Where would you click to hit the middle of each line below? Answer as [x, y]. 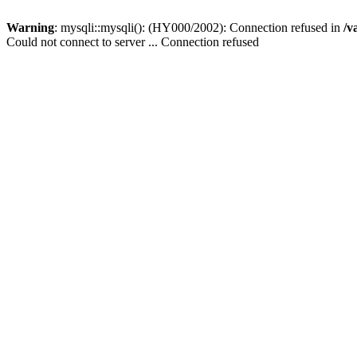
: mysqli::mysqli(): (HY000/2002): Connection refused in [199, 27]
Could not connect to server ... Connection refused [133, 42]
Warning [30, 27]
